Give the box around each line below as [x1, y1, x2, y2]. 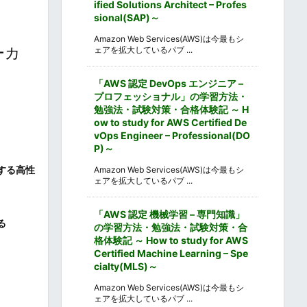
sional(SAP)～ [94, 11, 160, 23]
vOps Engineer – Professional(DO [94, 129, 250, 141]
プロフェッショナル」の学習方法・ [94, 90, 247, 102]
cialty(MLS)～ [94, 260, 158, 272]
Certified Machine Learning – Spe [94, 247, 248, 259]
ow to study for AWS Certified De [94, 116, 247, 128]
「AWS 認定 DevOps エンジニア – [94, 77, 243, 89]
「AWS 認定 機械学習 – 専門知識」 [94, 208, 245, 220]
